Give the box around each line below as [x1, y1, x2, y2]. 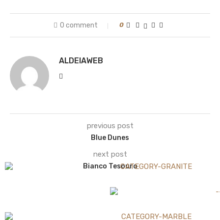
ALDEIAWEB [59, 56, 103, 66]
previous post [86, 121, 134, 131]
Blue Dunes [91, 134, 129, 142]
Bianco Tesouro [82, 162, 137, 171]
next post [93, 150, 127, 159]
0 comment [59, 21, 98, 30]
